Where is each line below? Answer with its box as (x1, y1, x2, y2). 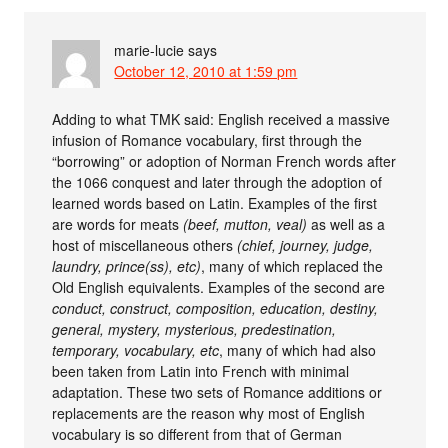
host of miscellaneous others (52, 234, 238, 255)
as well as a (307, 213, 386, 234)
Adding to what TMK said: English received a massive (52, 108, 391, 129)
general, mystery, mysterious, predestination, (52, 318, 337, 339)
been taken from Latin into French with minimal (52, 360, 350, 381)
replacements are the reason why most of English (52, 402, 366, 423)
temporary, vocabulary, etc (52, 339, 220, 360)
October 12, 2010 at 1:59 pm (114, 60, 298, 81)
